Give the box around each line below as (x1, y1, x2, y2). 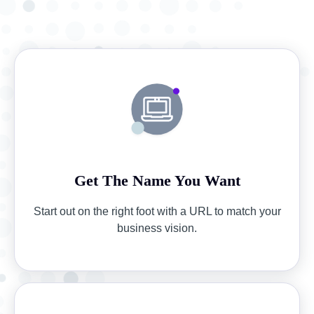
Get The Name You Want (74, 172, 240, 190)
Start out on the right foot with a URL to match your (33, 205, 281, 218)
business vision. (117, 222, 197, 235)
